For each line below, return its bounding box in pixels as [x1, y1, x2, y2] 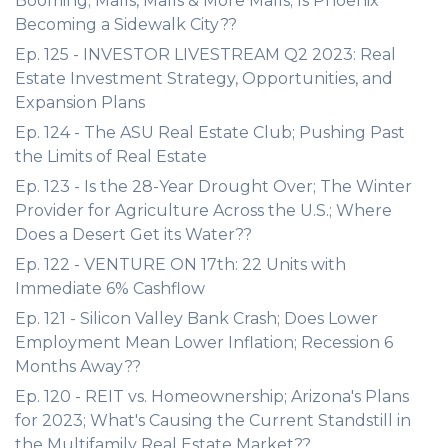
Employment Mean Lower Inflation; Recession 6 [15, 333, 393, 352]
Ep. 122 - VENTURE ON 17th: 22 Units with [15, 255, 346, 274]
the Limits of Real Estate [15, 147, 207, 166]
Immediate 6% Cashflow [15, 279, 205, 298]
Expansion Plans [15, 93, 145, 112]
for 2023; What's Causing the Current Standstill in [15, 411, 411, 430]
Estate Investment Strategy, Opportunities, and [15, 69, 393, 88]
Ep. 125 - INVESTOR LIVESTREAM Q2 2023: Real [15, 45, 396, 64]
